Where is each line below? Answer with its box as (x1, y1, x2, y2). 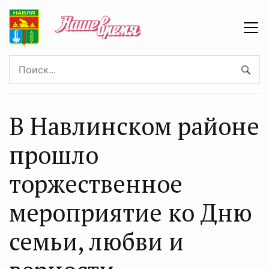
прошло (9, 139, 98, 171)
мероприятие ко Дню (9, 196, 252, 228)
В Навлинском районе (9, 110, 259, 142)
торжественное (9, 168, 183, 199)
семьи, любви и (9, 225, 184, 257)
